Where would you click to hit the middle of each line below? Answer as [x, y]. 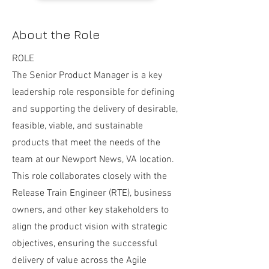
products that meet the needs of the [86, 143]
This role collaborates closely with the [89, 177]
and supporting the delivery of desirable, [95, 109]
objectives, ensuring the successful [85, 244]
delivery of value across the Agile [79, 261]
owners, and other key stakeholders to [90, 210]
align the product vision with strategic [90, 227]
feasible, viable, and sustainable [77, 126]
